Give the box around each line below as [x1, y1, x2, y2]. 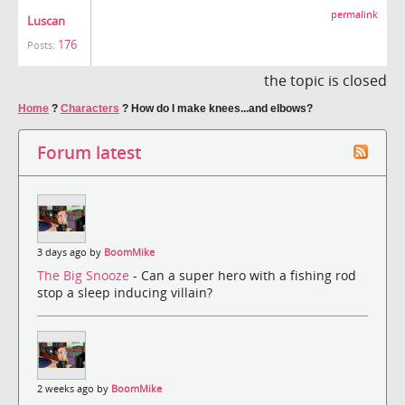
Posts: [27, 38, 55, 52]
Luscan [27, 12, 65, 29]
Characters [61, 101, 119, 115]
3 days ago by [37, 245, 104, 259]
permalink [331, 7, 378, 21]
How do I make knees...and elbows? [131, 101, 313, 115]
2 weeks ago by [37, 382, 111, 396]
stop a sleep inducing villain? [37, 284, 212, 302]
